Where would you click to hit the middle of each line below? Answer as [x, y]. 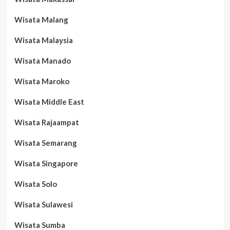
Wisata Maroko [42, 81]
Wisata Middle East [49, 102]
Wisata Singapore [46, 163]
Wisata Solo [35, 184]
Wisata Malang [41, 20]
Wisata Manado [42, 61]
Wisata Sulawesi [43, 204]
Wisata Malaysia [43, 40]
